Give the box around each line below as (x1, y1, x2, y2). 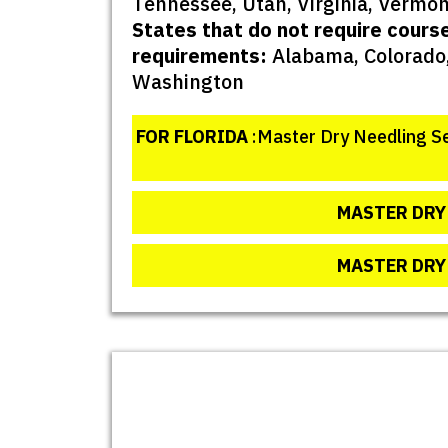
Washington (132, 68, 244, 95)
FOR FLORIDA (135, 125, 248, 148)
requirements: (132, 42, 267, 69)
